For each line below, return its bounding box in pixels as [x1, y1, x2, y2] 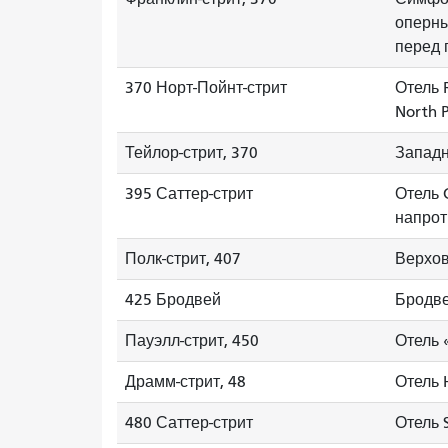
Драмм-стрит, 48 [125, 373, 246, 391]
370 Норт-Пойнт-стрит [125, 79, 287, 97]
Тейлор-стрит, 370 [125, 144, 258, 162]
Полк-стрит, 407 [125, 250, 241, 268]
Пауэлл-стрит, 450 [125, 332, 259, 350]
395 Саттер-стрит [125, 185, 253, 203]
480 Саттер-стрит [125, 414, 253, 432]
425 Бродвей [125, 291, 221, 309]
